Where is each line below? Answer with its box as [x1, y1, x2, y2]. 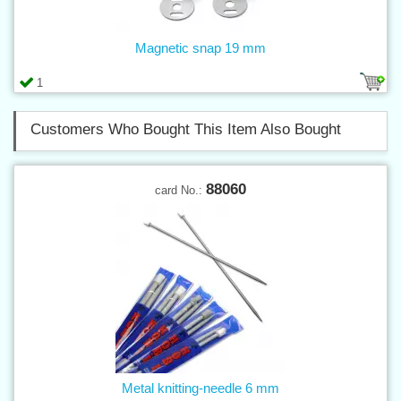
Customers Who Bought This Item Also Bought [30, 120, 341, 138]
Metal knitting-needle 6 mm [122, 380, 279, 396]
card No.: [155, 183, 206, 197]
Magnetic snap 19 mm [135, 39, 266, 55]
